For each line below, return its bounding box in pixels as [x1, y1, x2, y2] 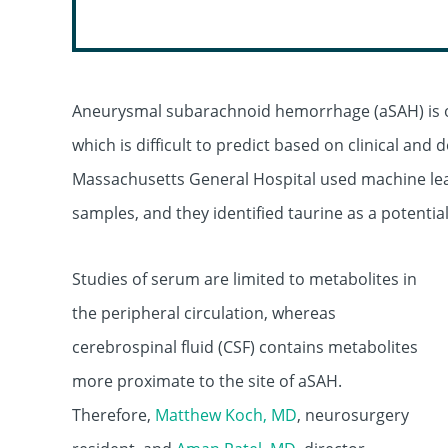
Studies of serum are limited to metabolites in [72, 268, 417, 290]
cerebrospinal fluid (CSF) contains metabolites [72, 336, 418, 358]
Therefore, [72, 404, 155, 426]
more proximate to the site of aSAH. [72, 370, 342, 392]
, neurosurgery [297, 404, 409, 426]
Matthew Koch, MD [155, 404, 297, 426]
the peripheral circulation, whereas [72, 302, 336, 324]
